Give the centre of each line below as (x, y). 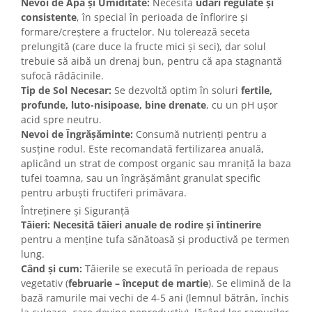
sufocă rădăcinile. (62, 76)
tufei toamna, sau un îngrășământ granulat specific (141, 178)
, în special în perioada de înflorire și (162, 17)
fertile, (257, 91)
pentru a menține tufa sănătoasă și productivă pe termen (155, 240)
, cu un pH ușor (242, 105)
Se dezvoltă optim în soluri (176, 91)
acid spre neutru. (61, 120)
